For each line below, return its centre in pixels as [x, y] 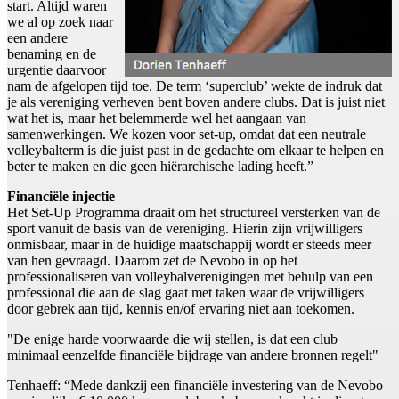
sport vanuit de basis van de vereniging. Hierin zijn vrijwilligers [185, 229]
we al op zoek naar [60, 22]
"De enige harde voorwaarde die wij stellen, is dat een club [172, 339]
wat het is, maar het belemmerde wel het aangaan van [157, 118]
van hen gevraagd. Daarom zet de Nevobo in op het [152, 261]
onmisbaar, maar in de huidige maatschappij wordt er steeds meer [189, 245]
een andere [37, 38]
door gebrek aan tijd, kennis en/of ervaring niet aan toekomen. [181, 309]
